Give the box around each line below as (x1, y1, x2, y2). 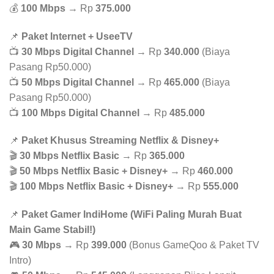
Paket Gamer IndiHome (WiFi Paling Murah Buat (21, 209, 242, 220)
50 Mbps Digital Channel (21, 76, 134, 87)
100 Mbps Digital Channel (21, 107, 139, 118)
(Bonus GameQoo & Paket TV (127, 240, 259, 251)
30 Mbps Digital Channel (21, 46, 134, 57)
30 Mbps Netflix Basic (20, 150, 119, 161)
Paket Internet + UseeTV (21, 31, 133, 42)
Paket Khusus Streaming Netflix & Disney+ (21, 135, 219, 146)
